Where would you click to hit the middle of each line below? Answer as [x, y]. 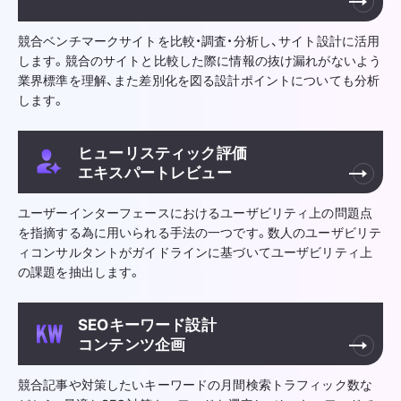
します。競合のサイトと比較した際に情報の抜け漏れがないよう [200, 60]
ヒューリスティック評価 [162, 151]
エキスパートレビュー [155, 171]
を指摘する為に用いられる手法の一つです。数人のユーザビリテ [200, 231]
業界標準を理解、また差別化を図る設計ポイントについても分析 [199, 79]
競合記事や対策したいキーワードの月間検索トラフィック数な [195, 384]
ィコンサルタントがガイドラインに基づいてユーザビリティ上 [195, 251]
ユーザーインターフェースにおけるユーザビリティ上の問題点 [195, 212]
